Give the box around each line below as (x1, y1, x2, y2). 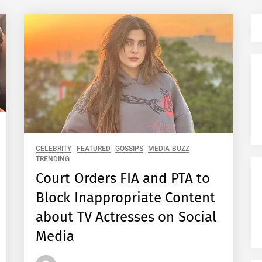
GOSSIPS (115, 144, 144, 153)
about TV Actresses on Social (36, 209, 216, 226)
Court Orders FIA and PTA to (36, 170, 210, 187)
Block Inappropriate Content (36, 189, 216, 206)
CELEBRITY (36, 144, 72, 153)
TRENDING (36, 155, 70, 164)
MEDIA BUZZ (148, 144, 189, 153)
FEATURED (76, 144, 111, 153)
